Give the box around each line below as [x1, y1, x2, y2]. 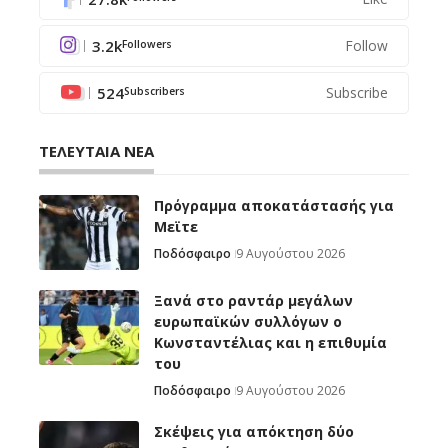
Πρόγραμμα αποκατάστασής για [154, 196, 394, 216]
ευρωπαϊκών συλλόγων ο [154, 312, 342, 332]
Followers [122, 36, 172, 51]
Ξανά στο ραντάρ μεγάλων [154, 291, 353, 311]
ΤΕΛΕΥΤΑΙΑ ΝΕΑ [39, 141, 154, 162]
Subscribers [124, 83, 185, 98]
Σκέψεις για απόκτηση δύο [154, 422, 354, 442]
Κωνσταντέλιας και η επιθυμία [154, 333, 387, 353]
